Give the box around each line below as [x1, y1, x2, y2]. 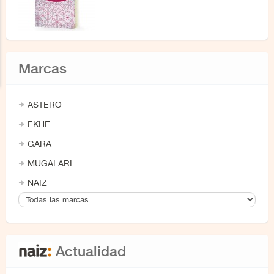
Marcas [18, 60, 67, 76]
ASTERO [28, 100, 62, 109]
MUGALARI [28, 158, 72, 168]
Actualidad [52, 243, 126, 259]
